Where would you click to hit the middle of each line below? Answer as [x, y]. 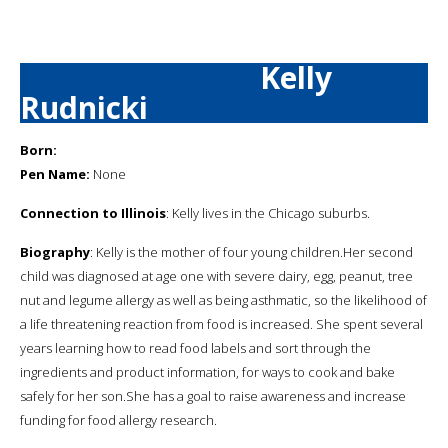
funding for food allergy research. [118, 419]
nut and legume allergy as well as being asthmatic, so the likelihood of [223, 299]
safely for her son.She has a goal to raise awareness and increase [213, 395]
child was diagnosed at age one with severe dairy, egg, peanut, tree [216, 275]
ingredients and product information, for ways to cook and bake [207, 371]
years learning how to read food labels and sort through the [195, 347]
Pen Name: [55, 173]
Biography [55, 251]
